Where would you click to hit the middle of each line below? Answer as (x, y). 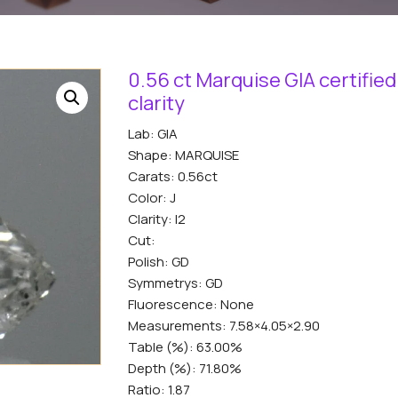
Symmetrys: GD (175, 283)
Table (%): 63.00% (185, 347)
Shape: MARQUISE (183, 155)
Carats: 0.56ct (173, 177)
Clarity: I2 (157, 219)
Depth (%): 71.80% (185, 369)
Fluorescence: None (191, 305)
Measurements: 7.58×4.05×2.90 (224, 326)
